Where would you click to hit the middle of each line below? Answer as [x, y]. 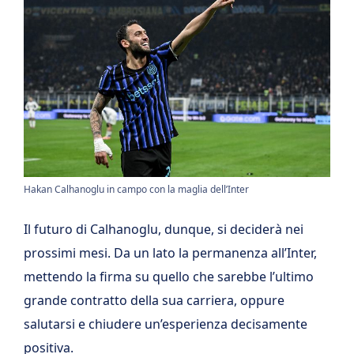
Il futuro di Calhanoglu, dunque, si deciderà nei [164, 230]
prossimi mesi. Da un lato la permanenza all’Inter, [170, 253]
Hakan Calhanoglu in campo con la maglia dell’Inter [136, 190]
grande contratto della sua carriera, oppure [154, 301]
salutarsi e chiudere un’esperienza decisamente [166, 324]
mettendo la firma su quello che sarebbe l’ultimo [169, 277]
